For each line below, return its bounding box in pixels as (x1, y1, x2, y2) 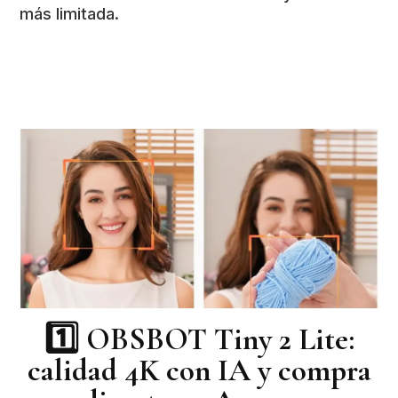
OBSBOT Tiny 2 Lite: (85, 320, 354, 358)
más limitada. (20, 4, 120, 23)
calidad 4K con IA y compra (27, 351, 371, 389)
